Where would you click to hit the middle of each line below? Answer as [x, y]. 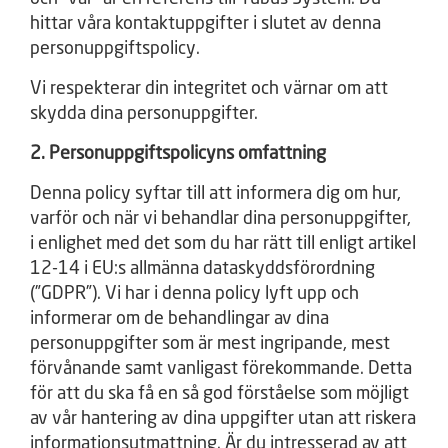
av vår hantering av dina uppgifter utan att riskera [223, 419]
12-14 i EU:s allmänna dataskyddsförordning [202, 269]
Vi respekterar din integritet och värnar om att [209, 89]
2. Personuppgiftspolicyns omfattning [178, 154]
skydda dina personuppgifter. [144, 114]
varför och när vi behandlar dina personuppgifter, [220, 219]
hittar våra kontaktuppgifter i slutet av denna [205, 24]
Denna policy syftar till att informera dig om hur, [215, 194]
